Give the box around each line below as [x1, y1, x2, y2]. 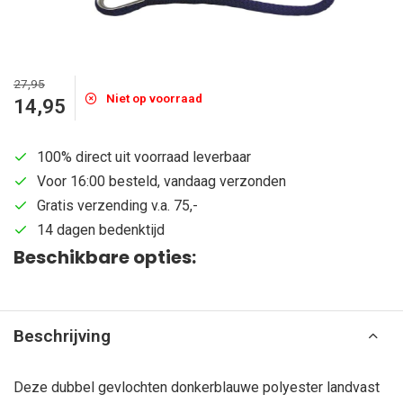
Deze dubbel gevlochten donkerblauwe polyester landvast [13, 379, 380, 396]
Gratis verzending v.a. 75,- [37, 197, 198, 214]
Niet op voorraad [106, 90, 202, 105]
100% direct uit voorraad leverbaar [37, 148, 251, 166]
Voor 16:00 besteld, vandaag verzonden [37, 173, 286, 190]
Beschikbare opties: [13, 245, 196, 270]
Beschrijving [13, 326, 111, 346]
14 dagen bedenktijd [37, 221, 165, 238]
